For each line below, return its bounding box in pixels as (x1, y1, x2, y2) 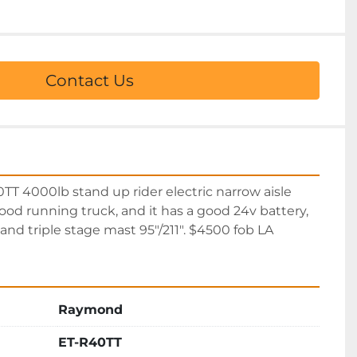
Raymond (58, 302, 123, 317)
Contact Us (45, 71, 134, 90)
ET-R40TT (58, 335, 122, 350)
